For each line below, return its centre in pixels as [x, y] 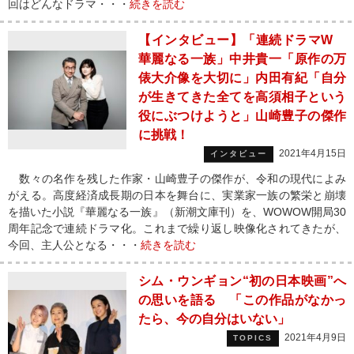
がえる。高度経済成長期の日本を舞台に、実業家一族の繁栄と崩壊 [177, 195]
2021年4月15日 [313, 153]
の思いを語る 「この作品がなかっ [242, 300]
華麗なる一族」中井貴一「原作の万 [242, 59]
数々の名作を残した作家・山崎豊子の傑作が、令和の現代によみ [177, 179]
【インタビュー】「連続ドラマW [242, 40]
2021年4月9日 [315, 337]
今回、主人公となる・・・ [74, 245]
